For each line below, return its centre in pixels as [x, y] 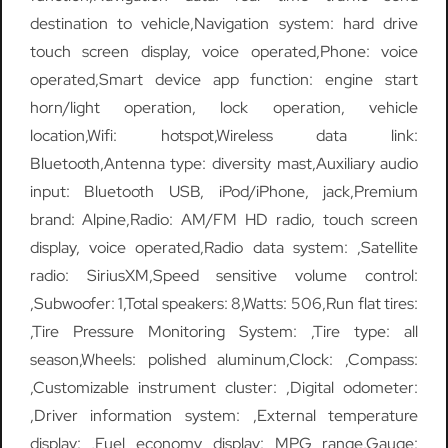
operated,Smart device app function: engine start [224, 80]
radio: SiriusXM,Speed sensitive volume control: [224, 276]
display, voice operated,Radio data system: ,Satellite [224, 248]
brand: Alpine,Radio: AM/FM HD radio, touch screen [224, 220]
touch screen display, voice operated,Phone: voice [224, 52]
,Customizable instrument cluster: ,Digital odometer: [224, 388]
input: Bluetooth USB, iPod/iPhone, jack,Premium [224, 192]
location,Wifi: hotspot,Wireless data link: [224, 136]
